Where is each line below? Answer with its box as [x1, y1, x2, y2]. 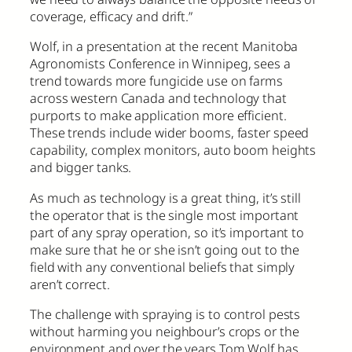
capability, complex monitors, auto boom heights [30, 141, 317, 159]
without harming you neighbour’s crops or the [30, 322, 299, 340]
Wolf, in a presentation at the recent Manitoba [30, 38, 299, 56]
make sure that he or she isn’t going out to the [30, 240, 300, 258]
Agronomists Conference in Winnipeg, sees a [30, 55, 291, 73]
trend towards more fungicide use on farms [30, 72, 283, 90]
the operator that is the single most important [30, 206, 299, 224]
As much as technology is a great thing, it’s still [30, 189, 301, 207]
